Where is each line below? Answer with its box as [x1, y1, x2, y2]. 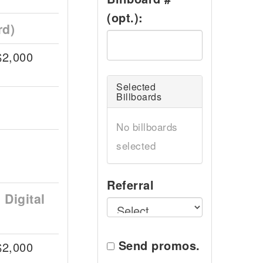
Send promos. [118, 237, 200, 254]
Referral [107, 176, 154, 193]
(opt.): [107, 9, 143, 26]
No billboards [116, 119, 178, 134]
